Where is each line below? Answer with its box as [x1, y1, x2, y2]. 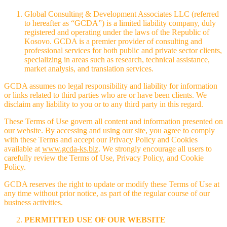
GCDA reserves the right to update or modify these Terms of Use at [4, 179, 219, 188]
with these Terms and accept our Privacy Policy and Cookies [4, 135, 198, 144]
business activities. [4, 198, 63, 207]
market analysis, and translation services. [24, 64, 154, 73]
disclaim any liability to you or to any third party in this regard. [4, 99, 203, 108]
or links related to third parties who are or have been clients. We [4, 90, 207, 99]
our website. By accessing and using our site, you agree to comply [4, 126, 215, 135]
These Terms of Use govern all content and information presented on [4, 117, 223, 126]
